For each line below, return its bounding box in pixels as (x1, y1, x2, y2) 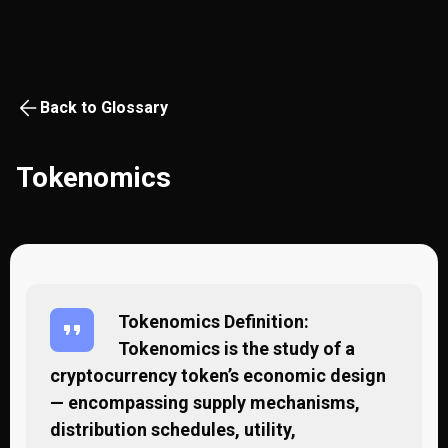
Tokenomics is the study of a (118, 338, 355, 359)
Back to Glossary (40, 98, 168, 117)
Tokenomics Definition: (118, 311, 309, 332)
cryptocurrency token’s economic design (50, 365, 386, 386)
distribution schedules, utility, (50, 419, 296, 440)
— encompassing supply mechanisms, (50, 392, 360, 413)
